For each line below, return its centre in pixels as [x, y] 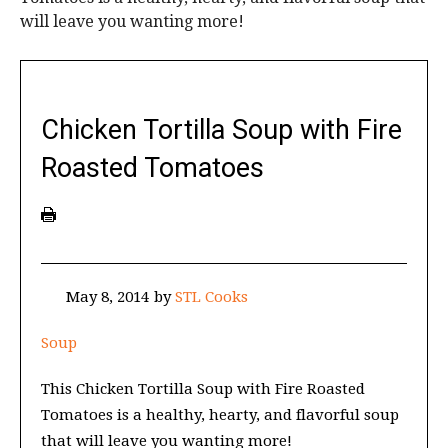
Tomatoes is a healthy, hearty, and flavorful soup [220, 414]
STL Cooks [211, 296]
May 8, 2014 [107, 296]
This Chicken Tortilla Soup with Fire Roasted [203, 388]
